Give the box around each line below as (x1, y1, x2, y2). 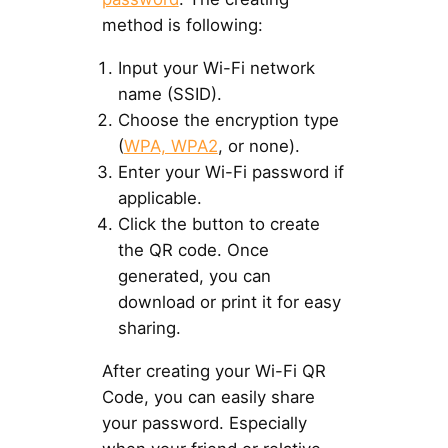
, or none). (217, 135, 300, 156)
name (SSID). (117, 83, 222, 104)
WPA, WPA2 (123, 135, 218, 156)
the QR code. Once (117, 239, 269, 260)
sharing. (117, 317, 181, 338)
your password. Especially (101, 412, 307, 433)
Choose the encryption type (117, 109, 339, 130)
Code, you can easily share (101, 386, 315, 407)
